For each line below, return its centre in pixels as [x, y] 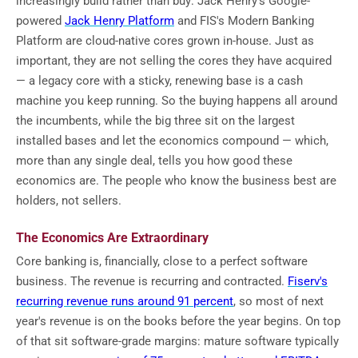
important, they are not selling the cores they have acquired [174, 60]
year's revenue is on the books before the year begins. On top [178, 321]
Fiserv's [308, 281]
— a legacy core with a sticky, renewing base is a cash [159, 80]
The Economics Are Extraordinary [112, 237]
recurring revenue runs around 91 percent [125, 301]
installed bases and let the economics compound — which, [172, 140]
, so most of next [278, 301]
